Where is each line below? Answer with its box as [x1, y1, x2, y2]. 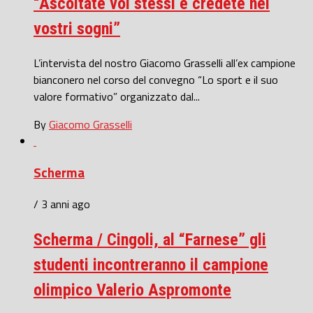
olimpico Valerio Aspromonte [34, 279, 231, 300]
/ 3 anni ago [34, 195, 90, 212]
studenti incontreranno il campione [34, 254, 268, 275]
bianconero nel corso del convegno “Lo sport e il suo [34, 71, 278, 89]
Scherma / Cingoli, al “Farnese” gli [34, 229, 266, 249]
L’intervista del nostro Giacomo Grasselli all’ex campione [34, 54, 296, 72]
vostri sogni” [34, 19, 120, 39]
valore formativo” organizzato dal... [34, 88, 200, 105]
